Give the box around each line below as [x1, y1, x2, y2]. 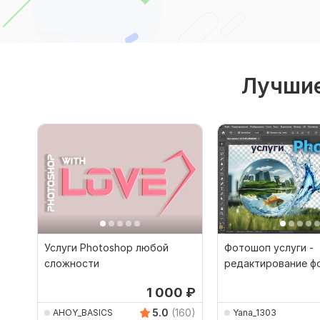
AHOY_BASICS [53, 306, 113, 318]
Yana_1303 [233, 306, 276, 318]
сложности [44, 257, 99, 270]
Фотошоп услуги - [224, 241, 314, 254]
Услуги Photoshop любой [44, 241, 169, 254]
